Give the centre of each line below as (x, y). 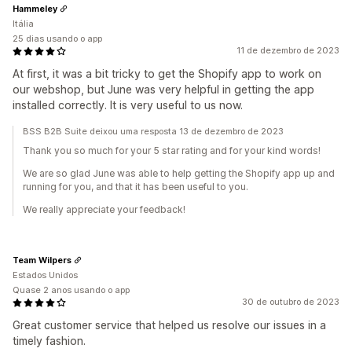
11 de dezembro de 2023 (288, 50)
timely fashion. (49, 341)
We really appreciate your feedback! (104, 209)
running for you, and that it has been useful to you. (136, 187)
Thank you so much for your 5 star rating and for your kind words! (172, 150)
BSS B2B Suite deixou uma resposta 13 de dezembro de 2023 (153, 131)
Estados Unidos (45, 275)
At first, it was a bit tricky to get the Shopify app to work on (167, 73)
